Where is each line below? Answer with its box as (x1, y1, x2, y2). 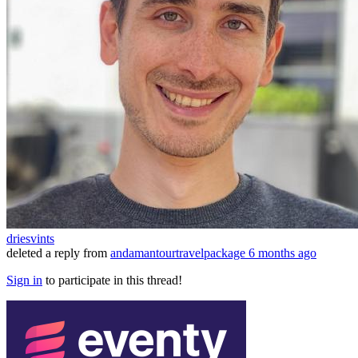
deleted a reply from (6, 246, 110, 261)
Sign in (6, 273, 42, 288)
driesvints (6, 232, 54, 246)
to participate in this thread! (42, 273, 182, 288)
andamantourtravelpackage (110, 246, 245, 261)
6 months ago (249, 246, 316, 261)
